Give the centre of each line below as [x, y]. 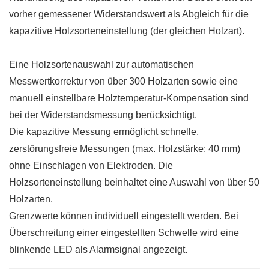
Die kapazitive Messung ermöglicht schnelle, [104, 132]
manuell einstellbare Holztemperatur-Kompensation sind [129, 98]
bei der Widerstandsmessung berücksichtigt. [103, 115]
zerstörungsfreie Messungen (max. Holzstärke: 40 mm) [125, 149]
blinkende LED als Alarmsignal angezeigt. [98, 249]
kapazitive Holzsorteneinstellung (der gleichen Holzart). [127, 31]
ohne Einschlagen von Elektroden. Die [91, 165]
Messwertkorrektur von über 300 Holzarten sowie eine [123, 81]
